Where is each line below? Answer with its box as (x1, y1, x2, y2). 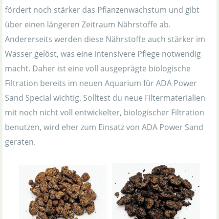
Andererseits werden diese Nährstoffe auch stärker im (5, 34, 205, 45)
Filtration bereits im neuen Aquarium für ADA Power (5, 78, 197, 89)
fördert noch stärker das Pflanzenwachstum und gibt (5, 4, 199, 16)
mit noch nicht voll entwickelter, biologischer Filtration (5, 107, 204, 118)
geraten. (5, 136, 36, 148)
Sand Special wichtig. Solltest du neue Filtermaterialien (5, 92, 205, 104)
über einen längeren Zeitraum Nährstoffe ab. (5, 19, 171, 30)
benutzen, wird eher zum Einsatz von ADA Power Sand (5, 122, 203, 133)
